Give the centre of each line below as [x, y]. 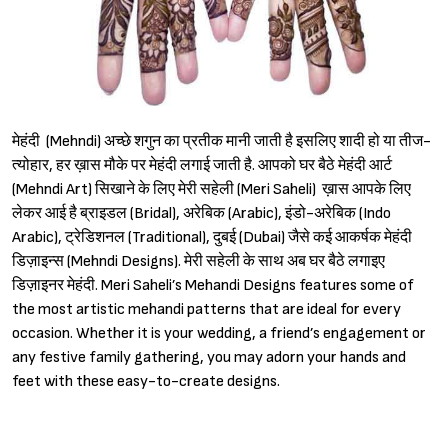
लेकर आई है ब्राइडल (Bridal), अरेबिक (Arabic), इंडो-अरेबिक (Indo [201, 213]
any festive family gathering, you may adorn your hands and [209, 357]
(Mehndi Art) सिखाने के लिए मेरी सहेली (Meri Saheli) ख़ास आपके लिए [211, 189]
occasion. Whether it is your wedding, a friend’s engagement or [219, 333]
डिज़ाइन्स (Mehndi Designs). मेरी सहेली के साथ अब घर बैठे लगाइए [198, 261]
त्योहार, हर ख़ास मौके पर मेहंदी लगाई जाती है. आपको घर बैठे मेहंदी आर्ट [202, 165]
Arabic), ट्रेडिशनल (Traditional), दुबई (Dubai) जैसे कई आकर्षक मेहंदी [212, 237]
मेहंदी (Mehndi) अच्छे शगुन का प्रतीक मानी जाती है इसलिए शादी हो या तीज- [221, 141]
